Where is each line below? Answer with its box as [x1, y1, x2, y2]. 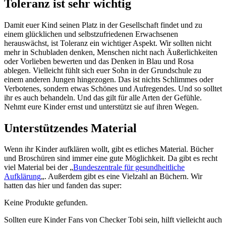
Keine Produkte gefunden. [4, 198, 88, 207]
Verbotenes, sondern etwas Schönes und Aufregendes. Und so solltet [4, 84, 222, 93]
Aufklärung [4, 172, 41, 181]
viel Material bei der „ [4, 163, 73, 172]
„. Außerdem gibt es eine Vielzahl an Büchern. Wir [41, 172, 202, 181]
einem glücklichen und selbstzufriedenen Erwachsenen [4, 29, 178, 38]
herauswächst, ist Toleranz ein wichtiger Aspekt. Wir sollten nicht [4, 38, 211, 47]
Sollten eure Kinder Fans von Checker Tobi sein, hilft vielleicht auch [4, 215, 222, 224]
